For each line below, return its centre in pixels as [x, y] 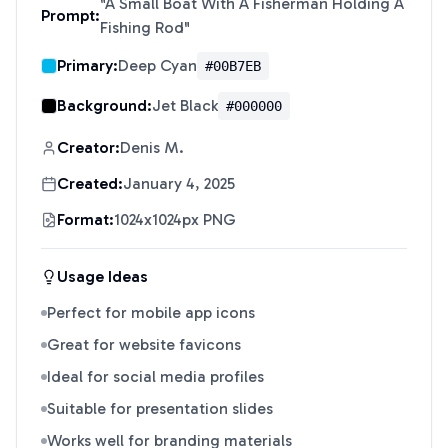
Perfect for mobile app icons [151, 312]
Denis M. [152, 147]
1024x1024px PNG [175, 219]
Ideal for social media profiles [155, 376]
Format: [85, 219]
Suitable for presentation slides [160, 408]
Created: [90, 183]
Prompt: [70, 15]
